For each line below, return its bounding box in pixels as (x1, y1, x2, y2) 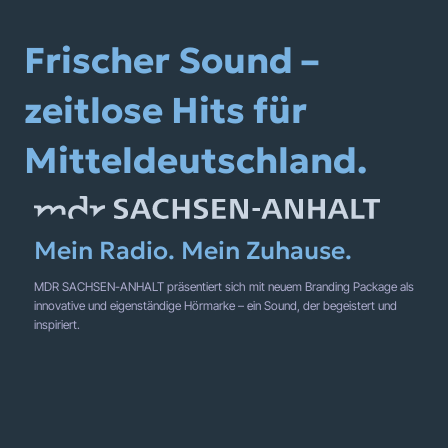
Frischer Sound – (24, 38, 319, 83)
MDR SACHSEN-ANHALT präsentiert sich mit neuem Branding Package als (34, 279, 414, 295)
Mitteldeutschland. (24, 138, 367, 183)
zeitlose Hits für (24, 88, 307, 133)
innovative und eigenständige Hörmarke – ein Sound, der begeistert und (34, 298, 397, 314)
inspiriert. (34, 317, 80, 333)
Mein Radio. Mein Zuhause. (34, 235, 352, 267)
